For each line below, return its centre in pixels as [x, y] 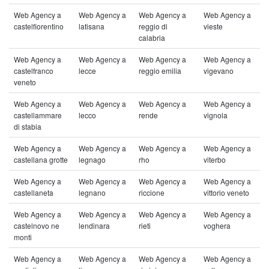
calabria [152, 38]
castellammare [38, 115]
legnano [92, 192]
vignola [216, 115]
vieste [213, 26]
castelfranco [34, 71]
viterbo [215, 159]
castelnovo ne [37, 225]
